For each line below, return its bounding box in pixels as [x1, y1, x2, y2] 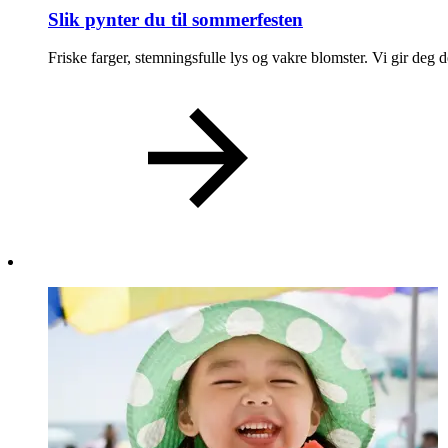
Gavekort [88, 47, 155, 67]
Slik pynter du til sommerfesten [48, 8, 303, 30]
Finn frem [88, 84, 160, 104]
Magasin [88, 10, 150, 30]
